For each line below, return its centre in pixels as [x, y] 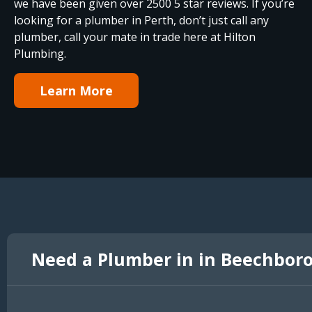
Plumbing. [41, 53]
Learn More [76, 90]
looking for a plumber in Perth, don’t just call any [141, 20]
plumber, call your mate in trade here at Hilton [135, 37]
